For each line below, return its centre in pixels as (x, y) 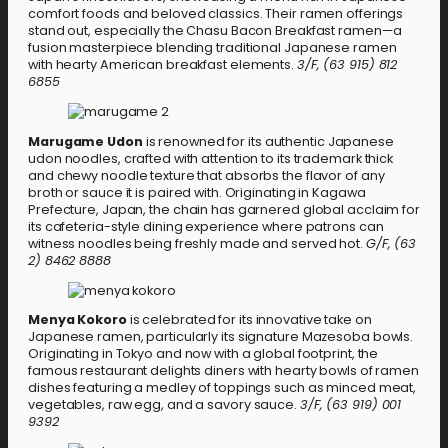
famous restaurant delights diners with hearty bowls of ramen (223, 371)
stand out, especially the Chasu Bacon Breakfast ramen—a (215, 31)
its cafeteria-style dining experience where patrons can (206, 226)
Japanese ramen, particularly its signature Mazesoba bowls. (221, 337)
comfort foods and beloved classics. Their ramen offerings (216, 14)
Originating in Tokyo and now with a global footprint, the (203, 354)
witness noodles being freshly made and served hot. (197, 243)
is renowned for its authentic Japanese (268, 141)
